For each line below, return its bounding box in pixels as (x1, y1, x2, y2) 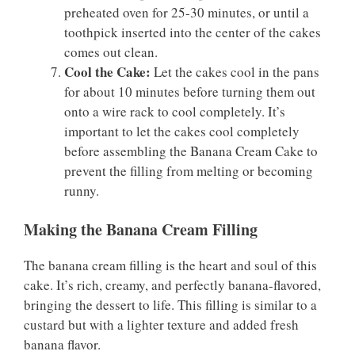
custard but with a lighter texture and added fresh (24, 315, 299, 334)
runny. (64, 181, 99, 200)
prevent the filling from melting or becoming (64, 161, 313, 180)
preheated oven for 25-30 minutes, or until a (64, 2, 309, 21)
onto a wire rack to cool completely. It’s (64, 101, 285, 120)
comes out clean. (64, 42, 158, 61)
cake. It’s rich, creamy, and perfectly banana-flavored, (24, 276, 321, 295)
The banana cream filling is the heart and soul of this (24, 256, 317, 275)
